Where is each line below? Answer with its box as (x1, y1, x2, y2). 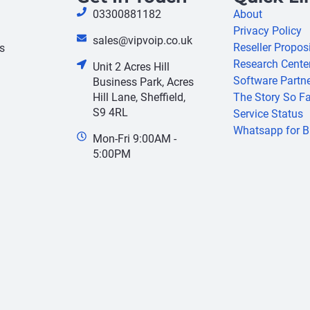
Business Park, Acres (92, 75, 194, 89)
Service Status (232, 107, 303, 121)
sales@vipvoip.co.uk (92, 34, 192, 48)
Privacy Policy (232, 24, 302, 38)
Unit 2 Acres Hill (92, 60, 170, 74)
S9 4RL (92, 106, 128, 120)
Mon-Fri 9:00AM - (92, 132, 176, 146)
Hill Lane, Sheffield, (92, 91, 185, 104)
